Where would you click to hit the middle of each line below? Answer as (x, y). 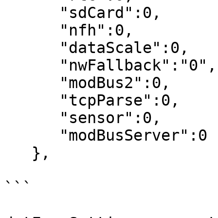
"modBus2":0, (32, 83)
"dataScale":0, (32, 48)
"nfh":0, (32, 30)
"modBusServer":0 (32, 135)
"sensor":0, (32, 118)
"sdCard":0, (32, 13)
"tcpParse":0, (32, 100)
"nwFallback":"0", (32, 65)
